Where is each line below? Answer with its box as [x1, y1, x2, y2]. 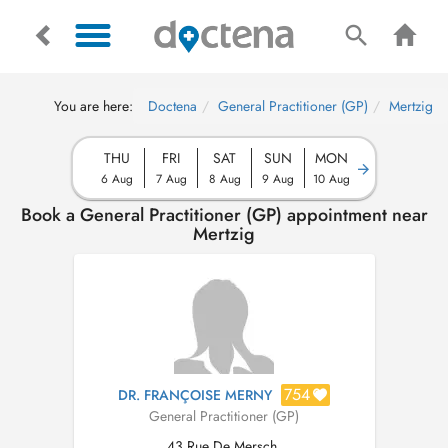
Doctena [148, 96, 197, 116]
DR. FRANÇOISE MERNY [118, 385, 272, 405]
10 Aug [313, 170, 350, 187]
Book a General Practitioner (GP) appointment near [20, 202, 428, 228]
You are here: [54, 96, 133, 116]
